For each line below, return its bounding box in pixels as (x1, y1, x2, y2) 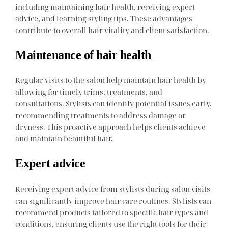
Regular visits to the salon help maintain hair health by (15, 75, 207, 85)
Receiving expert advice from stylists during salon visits (15, 183, 211, 194)
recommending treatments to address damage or (15, 110, 186, 121)
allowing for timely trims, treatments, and (15, 87, 163, 97)
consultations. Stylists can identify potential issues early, (15, 98, 212, 109)
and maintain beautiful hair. (15, 133, 113, 144)
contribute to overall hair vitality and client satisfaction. (15, 25, 210, 36)
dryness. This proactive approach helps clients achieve (15, 122, 206, 132)
